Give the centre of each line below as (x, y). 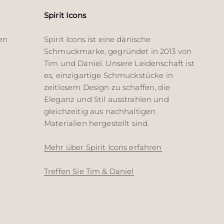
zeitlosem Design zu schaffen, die (107, 87)
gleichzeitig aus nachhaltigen (100, 111)
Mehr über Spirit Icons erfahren (103, 147)
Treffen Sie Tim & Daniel (89, 171)
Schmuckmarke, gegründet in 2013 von (118, 51)
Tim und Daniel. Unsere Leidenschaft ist (119, 63)
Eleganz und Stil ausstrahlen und (106, 99)
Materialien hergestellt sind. (97, 123)
